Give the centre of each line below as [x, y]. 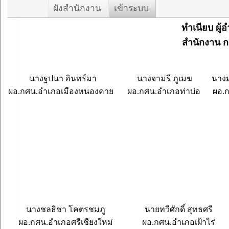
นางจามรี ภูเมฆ [164, 78]
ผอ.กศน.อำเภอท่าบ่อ [164, 91]
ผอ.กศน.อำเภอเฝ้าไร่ [179, 222]
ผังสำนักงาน [77, 8]
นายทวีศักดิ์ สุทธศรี [179, 209]
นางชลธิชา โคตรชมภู [66, 209]
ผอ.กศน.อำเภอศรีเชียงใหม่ [66, 222]
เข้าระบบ [131, 8]
